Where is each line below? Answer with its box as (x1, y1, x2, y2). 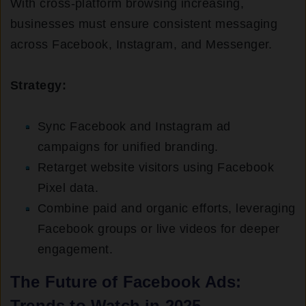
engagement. (38, 242, 113, 256)
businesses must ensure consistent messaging (10, 16, 278, 31)
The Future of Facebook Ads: (10, 272, 242, 291)
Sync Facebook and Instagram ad (38, 119, 231, 133)
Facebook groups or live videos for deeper (38, 221, 280, 236)
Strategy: (10, 78, 67, 92)
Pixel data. (38, 180, 98, 195)
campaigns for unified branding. (38, 139, 219, 154)
